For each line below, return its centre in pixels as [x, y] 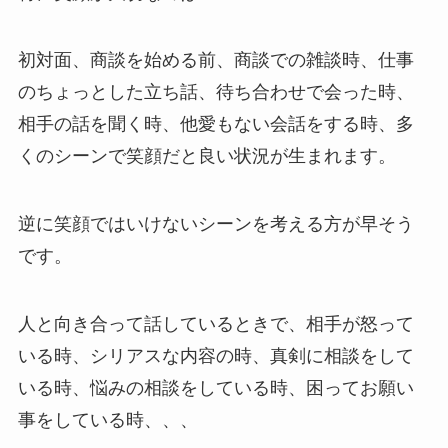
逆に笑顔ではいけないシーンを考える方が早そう [215, 224]
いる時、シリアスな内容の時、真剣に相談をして [215, 356]
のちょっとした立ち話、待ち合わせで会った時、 [215, 92]
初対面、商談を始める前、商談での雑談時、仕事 [215, 60]
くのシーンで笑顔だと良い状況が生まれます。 [206, 156]
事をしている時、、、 [107, 420]
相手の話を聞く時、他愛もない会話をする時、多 [215, 124]
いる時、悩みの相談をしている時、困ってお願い [215, 388]
